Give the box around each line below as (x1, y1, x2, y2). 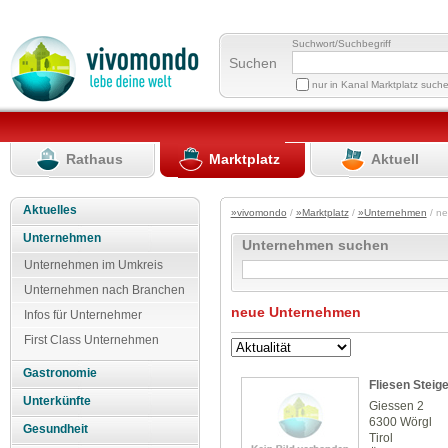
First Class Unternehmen (24, 332, 159, 347)
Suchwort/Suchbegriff (292, 37, 392, 49)
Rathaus (66, 150, 124, 167)
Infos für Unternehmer (24, 307, 142, 322)
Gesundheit (23, 422, 89, 437)
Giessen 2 (369, 399, 425, 414)
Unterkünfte (23, 394, 92, 409)
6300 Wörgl (369, 415, 433, 430)
